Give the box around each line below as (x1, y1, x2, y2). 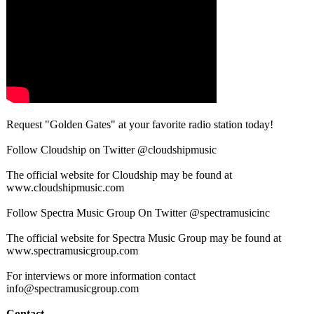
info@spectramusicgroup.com (6, 282, 139, 294)
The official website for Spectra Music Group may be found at (6, 232, 281, 244)
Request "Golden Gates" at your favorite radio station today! (6, 118, 273, 130)
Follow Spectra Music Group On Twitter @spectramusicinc (6, 207, 270, 219)
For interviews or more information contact (6, 270, 196, 282)
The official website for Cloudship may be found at (6, 169, 232, 181)
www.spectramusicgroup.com (6, 245, 138, 257)
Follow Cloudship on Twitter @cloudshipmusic (6, 144, 217, 156)
